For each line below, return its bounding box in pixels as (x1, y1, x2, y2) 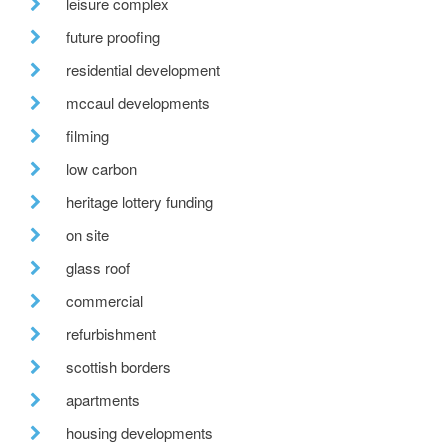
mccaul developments (66, 92, 210, 114)
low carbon (66, 158, 137, 180)
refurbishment (66, 323, 156, 345)
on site (66, 224, 109, 246)
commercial (66, 290, 143, 312)
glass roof (66, 257, 130, 279)
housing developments (66, 422, 213, 444)
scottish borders (66, 356, 171, 378)
